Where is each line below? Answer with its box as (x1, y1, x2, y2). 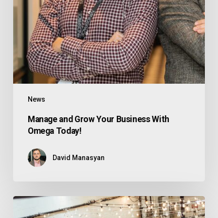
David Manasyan (52, 153, 105, 162)
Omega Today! (27, 126, 82, 136)
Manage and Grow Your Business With (27, 114, 169, 124)
